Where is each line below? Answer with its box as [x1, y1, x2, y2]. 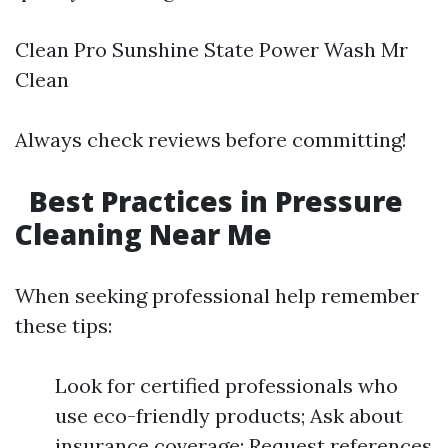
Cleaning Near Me [15, 215, 272, 253]
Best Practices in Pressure [22, 182, 403, 220]
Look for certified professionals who [55, 373, 398, 398]
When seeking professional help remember [15, 283, 419, 308]
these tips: [15, 313, 112, 338]
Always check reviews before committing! [15, 127, 407, 152]
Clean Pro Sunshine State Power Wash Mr [15, 37, 408, 62]
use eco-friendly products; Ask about [55, 403, 403, 428]
